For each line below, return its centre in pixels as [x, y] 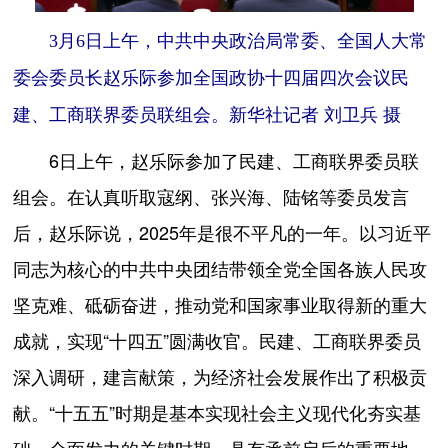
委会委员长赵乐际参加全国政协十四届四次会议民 [211, 78]
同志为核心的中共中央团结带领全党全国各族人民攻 [220, 269]
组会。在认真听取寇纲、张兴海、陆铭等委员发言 [211, 197]
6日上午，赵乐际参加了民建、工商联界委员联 [216, 161]
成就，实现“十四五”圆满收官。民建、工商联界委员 [217, 341]
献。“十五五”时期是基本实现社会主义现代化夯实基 [217, 413]
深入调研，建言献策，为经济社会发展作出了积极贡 [220, 377]
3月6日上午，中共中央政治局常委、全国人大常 [238, 41]
